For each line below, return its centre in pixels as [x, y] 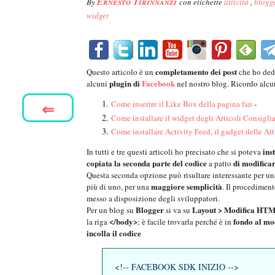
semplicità [204, 187]
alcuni [98, 84]
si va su [178, 210]
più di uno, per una [119, 187]
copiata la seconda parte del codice [147, 163]
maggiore [168, 187]
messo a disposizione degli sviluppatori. [153, 199]
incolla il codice [114, 233]
